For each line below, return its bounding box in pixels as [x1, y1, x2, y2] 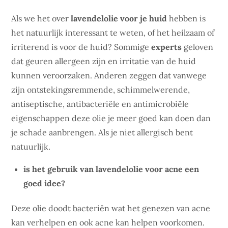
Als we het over [11, 13, 71, 23]
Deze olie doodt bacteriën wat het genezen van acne [11, 203, 211, 213]
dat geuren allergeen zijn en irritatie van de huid [11, 56, 196, 66]
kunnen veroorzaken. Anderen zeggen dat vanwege [11, 70, 207, 80]
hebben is [167, 13, 206, 23]
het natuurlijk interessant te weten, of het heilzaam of [11, 27, 215, 38]
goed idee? [23, 178, 66, 188]
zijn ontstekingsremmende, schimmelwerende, [11, 84, 190, 95]
